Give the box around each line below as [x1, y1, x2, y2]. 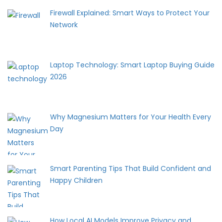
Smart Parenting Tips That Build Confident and [50, 164, 211, 174]
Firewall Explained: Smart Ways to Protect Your [50, 8, 210, 18]
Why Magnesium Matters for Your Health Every [50, 111, 211, 122]
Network [50, 20, 78, 30]
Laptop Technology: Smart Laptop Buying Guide [50, 60, 215, 70]
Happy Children [50, 175, 103, 186]
